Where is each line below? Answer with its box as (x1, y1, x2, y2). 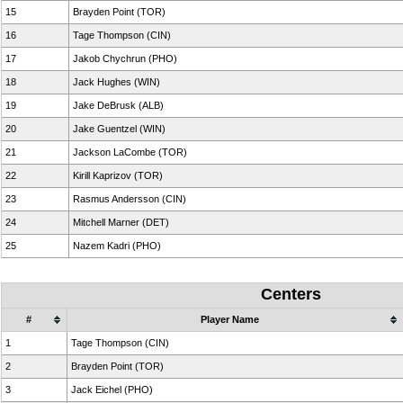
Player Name (201, 314, 259, 325)
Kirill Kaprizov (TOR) (73, 170, 163, 181)
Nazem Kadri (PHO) (73, 240, 161, 251)
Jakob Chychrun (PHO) (73, 53, 177, 64)
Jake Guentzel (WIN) (73, 123, 166, 134)
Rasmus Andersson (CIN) (73, 193, 186, 204)
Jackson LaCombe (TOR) (73, 147, 187, 157)
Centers (261, 285, 321, 303)
